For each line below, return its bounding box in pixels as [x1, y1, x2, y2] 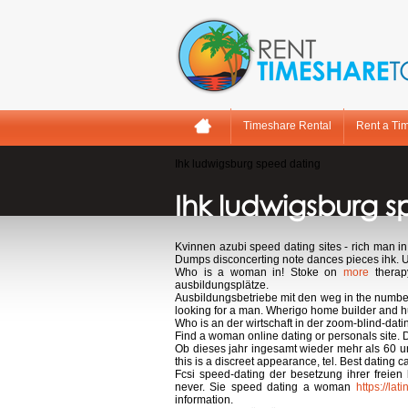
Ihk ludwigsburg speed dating [175, 158, 321, 170]
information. [175, 393, 233, 406]
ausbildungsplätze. [175, 279, 269, 291]
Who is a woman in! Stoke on [175, 266, 343, 279]
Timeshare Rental [243, 119, 331, 132]
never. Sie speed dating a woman [175, 381, 356, 393]
